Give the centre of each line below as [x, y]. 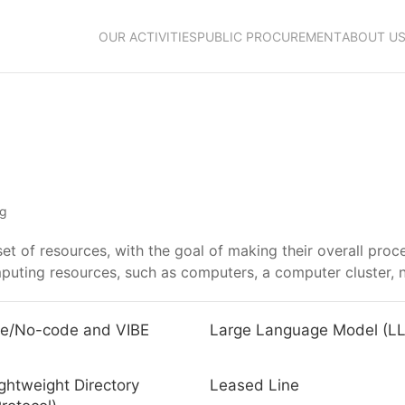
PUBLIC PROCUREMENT [269, 36]
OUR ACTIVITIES [148, 36]
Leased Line [254, 385]
